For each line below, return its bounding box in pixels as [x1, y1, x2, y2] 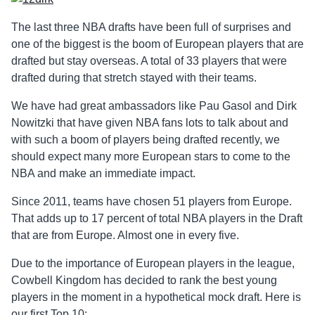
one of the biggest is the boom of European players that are [11, 38, 304, 51]
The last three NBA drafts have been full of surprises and [11, 21, 291, 34]
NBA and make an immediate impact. [11, 167, 195, 180]
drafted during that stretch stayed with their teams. [11, 72, 257, 84]
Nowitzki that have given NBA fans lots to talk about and [11, 117, 288, 129]
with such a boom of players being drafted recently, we [11, 134, 280, 146]
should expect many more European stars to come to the [11, 150, 290, 163]
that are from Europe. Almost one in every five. [11, 229, 239, 242]
